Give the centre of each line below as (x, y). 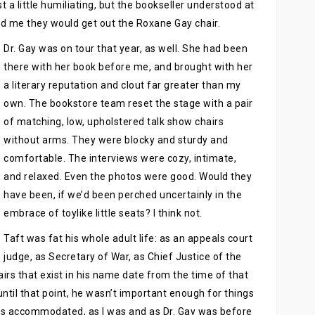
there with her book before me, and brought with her (128, 67)
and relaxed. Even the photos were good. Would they (128, 176)
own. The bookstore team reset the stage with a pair (128, 103)
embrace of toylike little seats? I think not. (103, 213)
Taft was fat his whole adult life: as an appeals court (128, 238)
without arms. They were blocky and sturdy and (116, 140)
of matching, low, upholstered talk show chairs (114, 122)
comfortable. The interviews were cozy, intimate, (120, 158)
